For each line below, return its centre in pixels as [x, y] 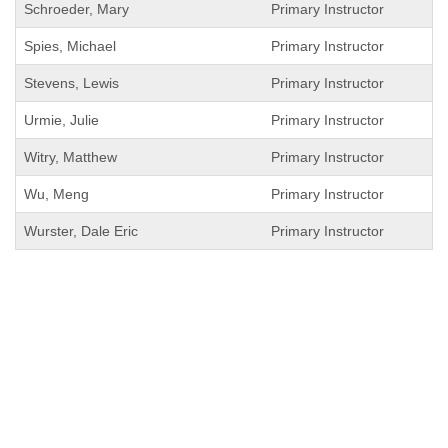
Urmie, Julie [61, 120]
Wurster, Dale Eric [81, 231]
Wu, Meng [56, 194]
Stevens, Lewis [71, 83]
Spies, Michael [70, 46]
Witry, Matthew [70, 157]
